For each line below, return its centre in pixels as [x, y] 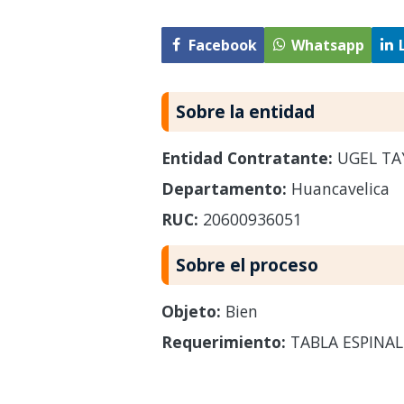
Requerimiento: [223, 341]
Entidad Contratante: [247, 157]
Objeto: [191, 311]
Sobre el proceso [247, 264]
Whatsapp [327, 45]
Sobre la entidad [245, 111]
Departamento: [224, 188]
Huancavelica [338, 188]
